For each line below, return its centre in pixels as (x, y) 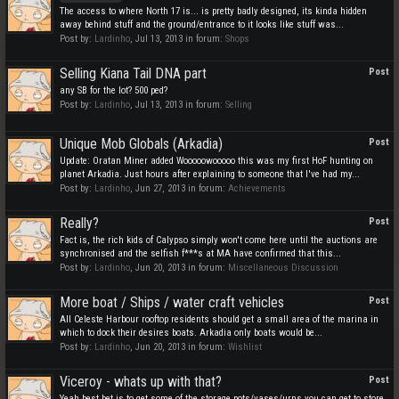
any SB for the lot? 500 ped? (114, 90)
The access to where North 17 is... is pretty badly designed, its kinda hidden (213, 11)
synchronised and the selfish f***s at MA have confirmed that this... (200, 253)
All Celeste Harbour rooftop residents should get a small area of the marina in (219, 319)
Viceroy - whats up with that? (141, 382)
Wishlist (245, 347)
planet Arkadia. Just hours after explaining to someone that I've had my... (210, 174)
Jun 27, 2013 (160, 188)
